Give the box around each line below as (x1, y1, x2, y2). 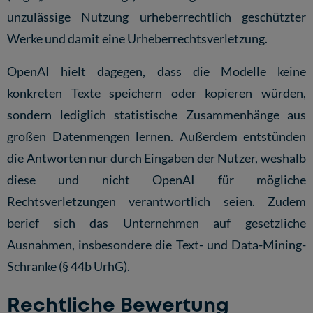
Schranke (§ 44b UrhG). (7, 258, 130, 274)
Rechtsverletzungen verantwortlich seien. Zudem (7, 193, 306, 209)
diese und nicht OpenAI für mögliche (7, 171, 306, 187)
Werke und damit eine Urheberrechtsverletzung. (7, 31, 268, 46)
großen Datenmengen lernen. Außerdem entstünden (7, 128, 306, 144)
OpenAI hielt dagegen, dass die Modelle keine (7, 63, 306, 79)
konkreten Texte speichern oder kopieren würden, (7, 85, 306, 101)
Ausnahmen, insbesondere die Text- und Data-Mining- (7, 236, 306, 252)
